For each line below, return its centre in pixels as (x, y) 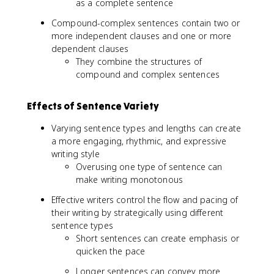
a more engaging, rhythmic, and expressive (139, 141)
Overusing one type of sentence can (149, 167)
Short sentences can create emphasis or (157, 238)
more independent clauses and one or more (142, 36)
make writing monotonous (130, 180)
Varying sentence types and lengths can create (146, 128)
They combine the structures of (139, 61)
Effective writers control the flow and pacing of (145, 200)
